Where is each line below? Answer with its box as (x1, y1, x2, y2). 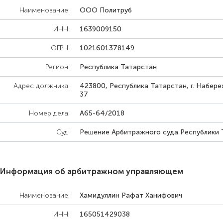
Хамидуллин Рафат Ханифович (80, 191, 182, 200)
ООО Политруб (80, 6, 132, 14)
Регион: (45, 63, 70, 71)
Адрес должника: (13, 82, 70, 90)
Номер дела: (29, 109, 70, 117)
